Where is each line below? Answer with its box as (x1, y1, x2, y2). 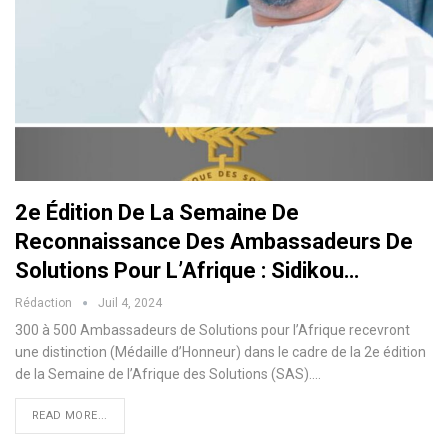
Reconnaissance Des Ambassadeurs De (15, 229, 413, 255)
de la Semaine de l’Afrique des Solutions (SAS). (15, 366, 312, 383)
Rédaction (15, 296, 75, 311)
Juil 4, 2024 (98, 296, 162, 311)
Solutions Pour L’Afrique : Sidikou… (15, 258, 359, 284)
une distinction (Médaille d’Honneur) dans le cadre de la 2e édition (15, 344, 426, 361)
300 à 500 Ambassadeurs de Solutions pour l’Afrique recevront (15, 322, 410, 339)
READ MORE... (32, 409, 108, 423)
